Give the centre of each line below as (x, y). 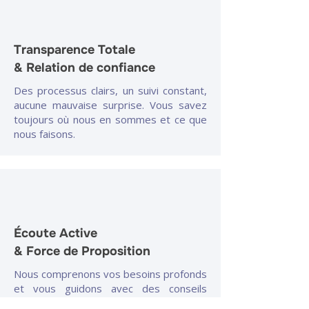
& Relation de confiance (84, 68)
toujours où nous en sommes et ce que (110, 119)
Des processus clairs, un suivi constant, (110, 90)
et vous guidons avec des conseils (110, 288)
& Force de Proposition (82, 251)
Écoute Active (56, 233)
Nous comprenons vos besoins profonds (110, 274)
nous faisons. (44, 134)
